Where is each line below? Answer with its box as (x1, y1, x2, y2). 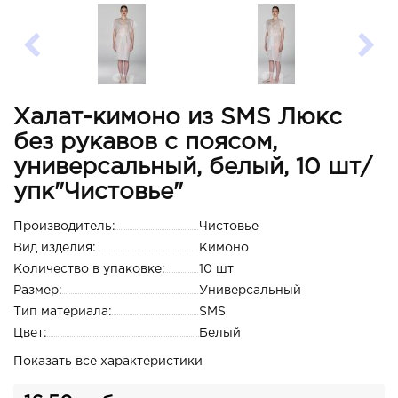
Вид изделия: (13, 243, 96, 253)
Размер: (13, 285, 62, 296)
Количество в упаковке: (13, 264, 165, 275)
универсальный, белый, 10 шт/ (13, 157, 372, 178)
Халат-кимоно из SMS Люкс (13, 107, 342, 128)
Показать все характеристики (13, 356, 203, 367)
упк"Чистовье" (13, 182, 183, 203)
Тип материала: (13, 306, 112, 317)
